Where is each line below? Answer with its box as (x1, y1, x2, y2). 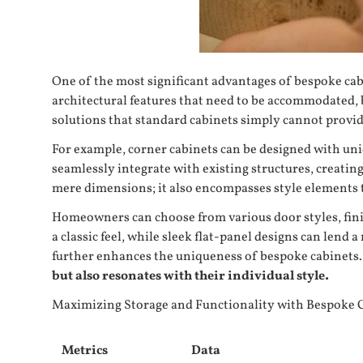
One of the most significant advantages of (52, 73, 294, 92)
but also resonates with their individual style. (52, 267, 329, 286)
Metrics (62, 342, 108, 361)
